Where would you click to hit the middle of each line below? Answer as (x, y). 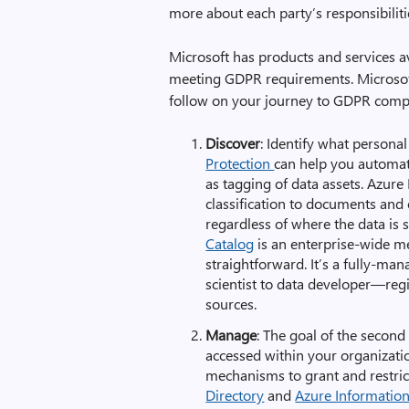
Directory (235, 395)
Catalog (230, 243)
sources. (231, 304)
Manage (231, 335)
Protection (240, 163)
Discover (233, 143)
